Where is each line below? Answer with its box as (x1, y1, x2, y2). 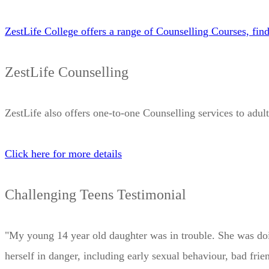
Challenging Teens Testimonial (5, 186, 186, 202)
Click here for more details (5, 147, 122, 160)
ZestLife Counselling (5, 64, 128, 80)
